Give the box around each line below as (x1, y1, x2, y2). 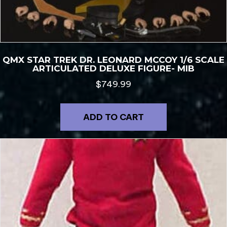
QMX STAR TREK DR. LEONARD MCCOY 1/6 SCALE (3, 54, 224, 65)
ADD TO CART (83, 111, 144, 123)
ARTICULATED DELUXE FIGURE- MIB (32, 63, 195, 73)
